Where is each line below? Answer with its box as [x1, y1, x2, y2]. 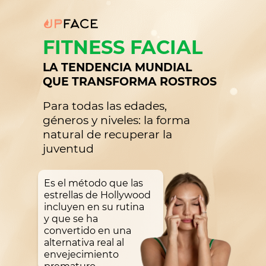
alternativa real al [44, 237, 124, 248]
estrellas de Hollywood [44, 189, 151, 201]
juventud [43, 142, 94, 156]
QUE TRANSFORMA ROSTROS [43, 75, 217, 88]
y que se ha [44, 213, 98, 224]
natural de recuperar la [43, 128, 172, 141]
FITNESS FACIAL [43, 36, 202, 59]
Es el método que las [44, 178, 143, 189]
